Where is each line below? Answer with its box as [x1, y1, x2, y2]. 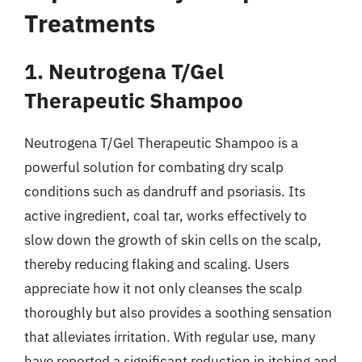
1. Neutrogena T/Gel [24, 57, 224, 85]
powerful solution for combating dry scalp [24, 158, 284, 176]
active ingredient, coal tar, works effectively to [24, 206, 307, 225]
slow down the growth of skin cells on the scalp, [24, 230, 322, 249]
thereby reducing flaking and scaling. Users [24, 255, 289, 273]
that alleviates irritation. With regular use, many [24, 327, 315, 346]
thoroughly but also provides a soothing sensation [24, 303, 332, 322]
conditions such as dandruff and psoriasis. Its [24, 182, 305, 200]
